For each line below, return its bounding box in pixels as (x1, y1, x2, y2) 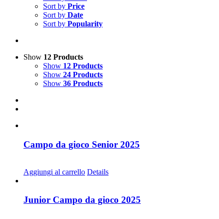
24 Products (63, 70, 103, 79)
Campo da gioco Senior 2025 (23, 139, 140, 150)
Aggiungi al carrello (23, 168, 85, 176)
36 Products (63, 79, 103, 88)
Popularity (67, 19, 103, 28)
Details (87, 168, 109, 176)
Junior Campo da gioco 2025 (23, 194, 141, 205)
